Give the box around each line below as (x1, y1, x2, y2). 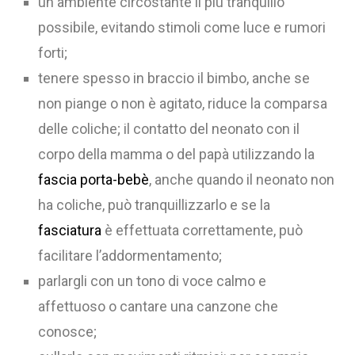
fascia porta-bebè (38, 170, 150, 188)
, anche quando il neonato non (149, 170, 335, 188)
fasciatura (38, 221, 105, 239)
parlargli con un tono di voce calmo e (38, 272, 267, 289)
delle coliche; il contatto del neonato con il (38, 120, 300, 137)
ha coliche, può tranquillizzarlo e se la (38, 196, 271, 213)
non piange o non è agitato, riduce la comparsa (38, 94, 328, 112)
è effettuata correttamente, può (105, 221, 303, 239)
